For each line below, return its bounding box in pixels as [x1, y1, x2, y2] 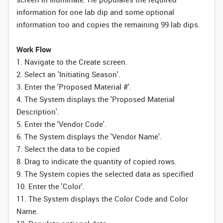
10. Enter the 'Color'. [16, 181, 85, 191]
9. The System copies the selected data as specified [16, 169, 194, 179]
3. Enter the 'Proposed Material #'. [16, 82, 131, 92]
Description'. [16, 107, 59, 116]
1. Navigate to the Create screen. [16, 57, 127, 67]
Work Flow [16, 44, 51, 54]
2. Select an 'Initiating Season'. [16, 69, 120, 79]
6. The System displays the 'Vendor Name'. [16, 131, 162, 141]
